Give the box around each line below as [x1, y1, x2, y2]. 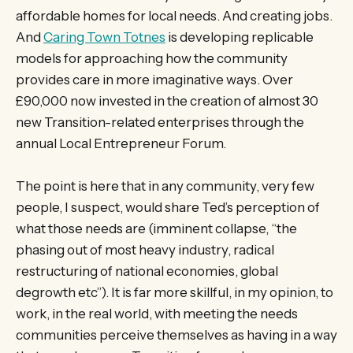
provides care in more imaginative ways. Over [16, 71, 293, 87]
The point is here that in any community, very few [16, 177, 314, 194]
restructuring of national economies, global [16, 262, 278, 279]
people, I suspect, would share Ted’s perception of [16, 199, 320, 215]
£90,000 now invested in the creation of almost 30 [16, 92, 318, 109]
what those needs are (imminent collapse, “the [16, 220, 297, 236]
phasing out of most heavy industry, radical [16, 241, 274, 258]
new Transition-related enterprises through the [16, 113, 304, 130]
